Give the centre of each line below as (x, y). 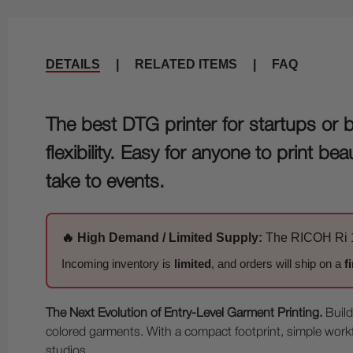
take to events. (105, 183)
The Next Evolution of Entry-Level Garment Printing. (184, 314)
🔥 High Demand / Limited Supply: (162, 238)
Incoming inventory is (118, 264)
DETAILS (73, 64)
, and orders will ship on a (278, 264)
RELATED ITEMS (186, 64)
